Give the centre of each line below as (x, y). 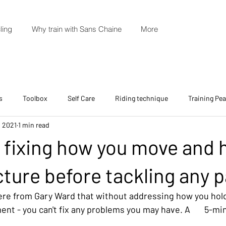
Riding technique (142, 98)
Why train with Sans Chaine (76, 29)
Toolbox (35, 98)
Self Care (81, 98)
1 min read (34, 125)
